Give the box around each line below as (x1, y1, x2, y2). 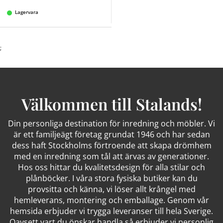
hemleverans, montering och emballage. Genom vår (14, 195, 209, 206)
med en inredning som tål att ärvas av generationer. (14, 151, 209, 162)
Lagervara (15, 8, 38, 16)
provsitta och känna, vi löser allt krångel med (27, 184, 196, 195)
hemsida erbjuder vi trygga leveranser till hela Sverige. (10, 206, 213, 217)
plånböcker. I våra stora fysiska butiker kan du (25, 173, 198, 184)
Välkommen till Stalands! (21, 93, 202, 115)
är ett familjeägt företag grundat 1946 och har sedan (13, 129, 210, 140)
